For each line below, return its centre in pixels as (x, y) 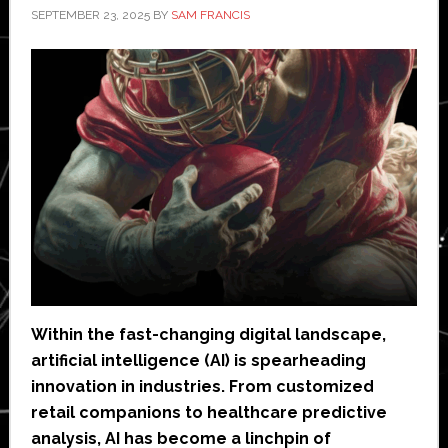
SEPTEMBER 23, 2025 (90, 14)
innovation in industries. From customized (202, 387)
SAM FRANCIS (210, 14)
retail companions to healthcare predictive (208, 413)
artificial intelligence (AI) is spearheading (198, 361)
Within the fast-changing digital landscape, (208, 335)
